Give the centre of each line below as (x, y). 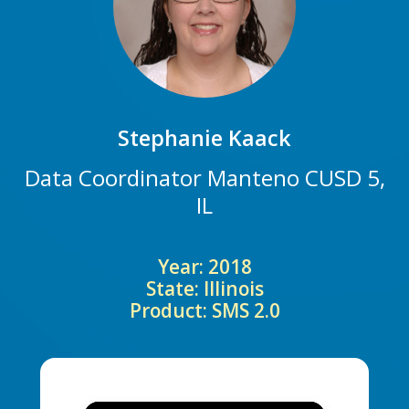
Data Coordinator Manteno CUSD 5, (204, 178)
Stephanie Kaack (204, 138)
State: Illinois (204, 289)
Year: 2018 (204, 267)
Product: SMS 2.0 (204, 311)
